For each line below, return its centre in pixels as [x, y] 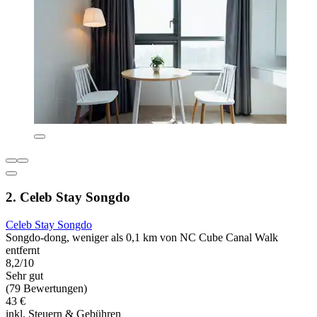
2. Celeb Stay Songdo [68, 197]
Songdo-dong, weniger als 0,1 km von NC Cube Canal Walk [142, 237]
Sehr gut [24, 275]
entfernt [23, 250]
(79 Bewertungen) [46, 288]
